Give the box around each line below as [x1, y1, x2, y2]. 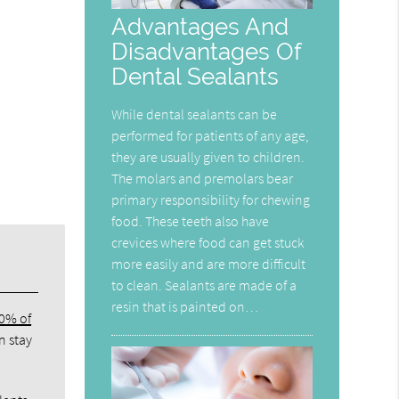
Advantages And [111, 12, 289, 40]
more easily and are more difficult [111, 254, 306, 273]
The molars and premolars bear [111, 168, 294, 187]
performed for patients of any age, [111, 126, 310, 144]
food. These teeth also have [111, 211, 270, 230]
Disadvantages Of [111, 37, 302, 65]
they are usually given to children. [111, 147, 305, 166]
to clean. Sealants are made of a [111, 275, 297, 294]
